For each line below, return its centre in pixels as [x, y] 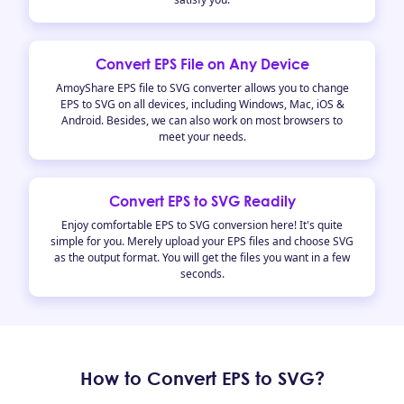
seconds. [202, 274]
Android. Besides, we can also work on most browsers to [202, 120]
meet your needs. [202, 137]
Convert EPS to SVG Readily [202, 201]
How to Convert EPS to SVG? [202, 378]
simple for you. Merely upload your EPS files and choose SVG [202, 241]
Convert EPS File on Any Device [202, 64]
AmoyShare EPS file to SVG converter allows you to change [202, 88]
